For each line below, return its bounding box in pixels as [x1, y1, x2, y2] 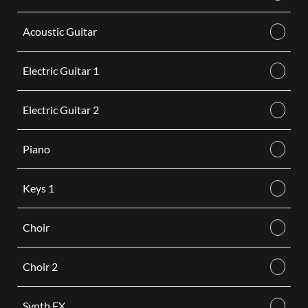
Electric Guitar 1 [22, 64, 99, 77]
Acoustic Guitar [22, 25, 97, 38]
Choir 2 [22, 260, 58, 273]
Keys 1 [22, 181, 54, 195]
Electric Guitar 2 [22, 103, 99, 116]
